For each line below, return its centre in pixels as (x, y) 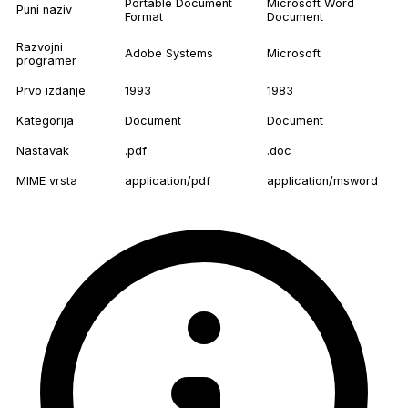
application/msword (322, 181)
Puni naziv (44, 10)
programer (46, 61)
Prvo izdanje (51, 91)
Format (144, 17)
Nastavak (43, 151)
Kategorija (45, 121)
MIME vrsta (47, 181)
